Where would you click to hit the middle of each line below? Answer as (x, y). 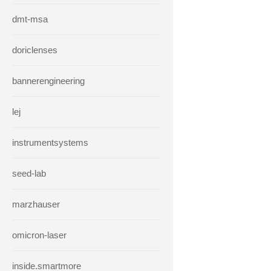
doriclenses (35, 50)
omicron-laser (39, 235)
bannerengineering (48, 81)
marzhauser (36, 204)
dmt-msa (30, 19)
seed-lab (29, 173)
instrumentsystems (50, 142)
